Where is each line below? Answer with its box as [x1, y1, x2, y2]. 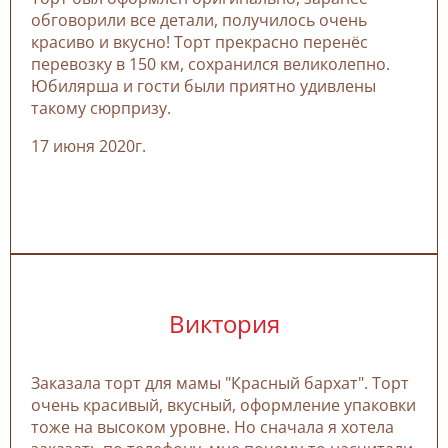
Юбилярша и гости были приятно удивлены [31, 74, 376, 97]
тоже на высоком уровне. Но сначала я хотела [31, 415, 394, 438]
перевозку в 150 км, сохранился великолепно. [31, 52, 390, 75]
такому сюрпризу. [31, 96, 171, 119]
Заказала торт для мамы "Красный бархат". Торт [31, 371, 409, 394]
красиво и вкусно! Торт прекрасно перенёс [31, 30, 368, 53]
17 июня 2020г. [31, 134, 146, 157]
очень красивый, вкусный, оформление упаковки [31, 393, 416, 416]
